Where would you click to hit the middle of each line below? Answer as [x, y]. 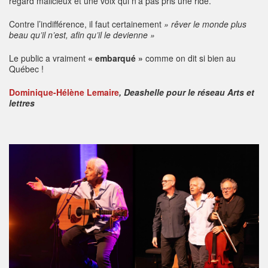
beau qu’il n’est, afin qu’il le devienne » [82, 34]
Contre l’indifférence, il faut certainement [85, 24]
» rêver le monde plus [204, 24]
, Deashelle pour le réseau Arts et [187, 92]
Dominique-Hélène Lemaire [64, 92]
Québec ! [26, 68]
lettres [22, 103]
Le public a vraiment [48, 58]
